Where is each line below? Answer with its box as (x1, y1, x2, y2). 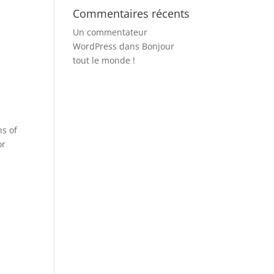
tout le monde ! (73, 54, 136, 66)
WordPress (73, 40, 117, 52)
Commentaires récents (73, 6, 190, 21)
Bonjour (142, 40, 175, 52)
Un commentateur (73, 26, 148, 38)
